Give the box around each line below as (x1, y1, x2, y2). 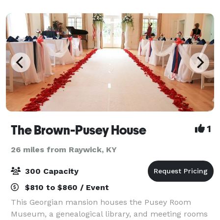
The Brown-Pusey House (11, 122, 146, 137)
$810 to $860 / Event (23, 182, 109, 192)
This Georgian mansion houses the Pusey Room (11, 197, 191, 207)
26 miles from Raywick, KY (11, 144, 117, 154)
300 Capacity (23, 166, 79, 176)
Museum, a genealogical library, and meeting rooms (11, 209, 208, 219)
